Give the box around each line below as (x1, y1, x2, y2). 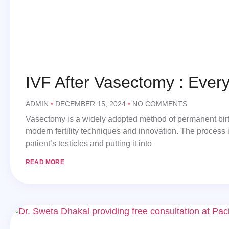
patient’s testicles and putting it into (26, 139, 152, 148)
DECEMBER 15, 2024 (53, 99, 128, 108)
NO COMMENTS (130, 99, 187, 108)
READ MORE (26, 158, 64, 166)
